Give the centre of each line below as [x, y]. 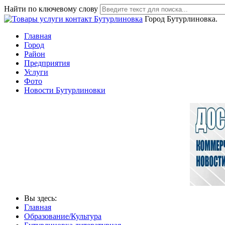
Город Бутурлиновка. [181, 19]
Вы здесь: [42, 198]
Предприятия [47, 63]
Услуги [36, 72]
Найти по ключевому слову [51, 9]
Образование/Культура [63, 216]
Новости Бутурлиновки [65, 90]
